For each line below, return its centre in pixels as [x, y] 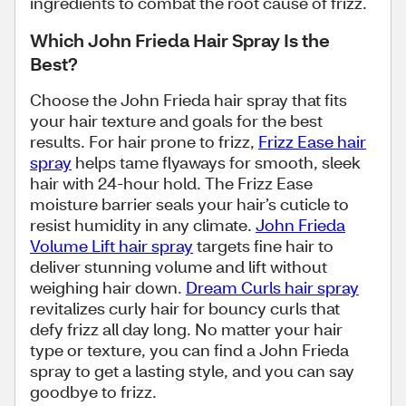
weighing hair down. [108, 287]
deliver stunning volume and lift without [179, 266]
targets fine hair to [263, 246]
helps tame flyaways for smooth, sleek [216, 162]
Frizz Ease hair [312, 141]
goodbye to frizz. [95, 391]
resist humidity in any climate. [143, 225]
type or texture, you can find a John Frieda [189, 350]
